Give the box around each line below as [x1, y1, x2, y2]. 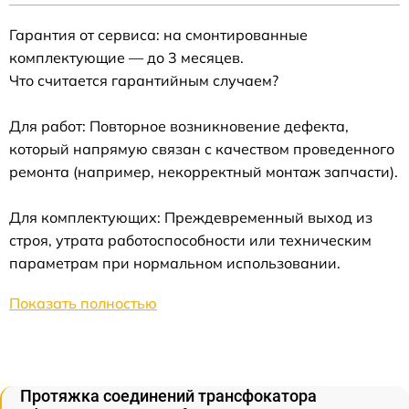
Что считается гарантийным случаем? [9, 70, 278, 89]
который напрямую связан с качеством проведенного [9, 139, 394, 158]
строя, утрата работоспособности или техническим [9, 230, 372, 249]
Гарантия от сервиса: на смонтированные [9, 25, 308, 44]
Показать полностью [9, 293, 157, 312]
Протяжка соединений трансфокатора [20, 385, 317, 405]
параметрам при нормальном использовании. [9, 253, 341, 272]
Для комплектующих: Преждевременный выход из [9, 207, 372, 226]
